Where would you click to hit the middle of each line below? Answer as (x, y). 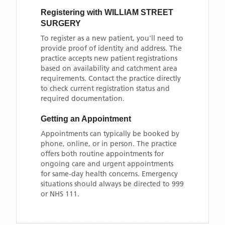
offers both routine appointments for (102, 154)
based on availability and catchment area (109, 68)
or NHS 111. (60, 194)
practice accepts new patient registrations (109, 58)
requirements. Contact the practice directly (111, 78)
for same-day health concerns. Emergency (109, 174)
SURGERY (61, 23)
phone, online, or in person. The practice (109, 144)
